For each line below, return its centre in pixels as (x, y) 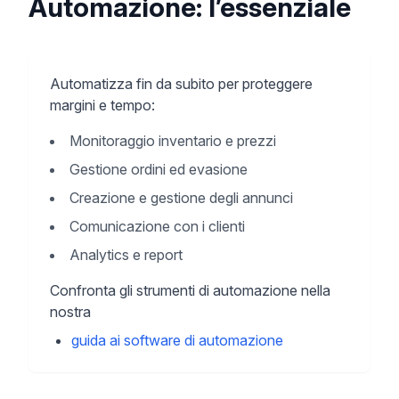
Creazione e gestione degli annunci (181, 198)
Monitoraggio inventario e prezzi (173, 141)
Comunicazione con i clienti (157, 226)
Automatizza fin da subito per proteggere (181, 84)
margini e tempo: (102, 105)
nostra (70, 312)
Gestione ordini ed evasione (159, 169)
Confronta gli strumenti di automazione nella (190, 290)
